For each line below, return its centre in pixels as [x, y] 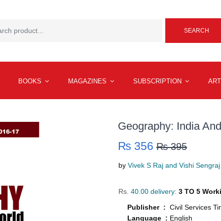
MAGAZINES [88, 81]
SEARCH [197, 31]
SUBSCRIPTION [158, 81]
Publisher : [148, 207]
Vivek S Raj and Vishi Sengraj [174, 166]
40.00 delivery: [153, 192]
